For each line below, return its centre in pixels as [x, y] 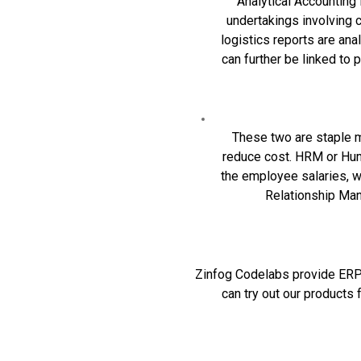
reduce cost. [258, 157]
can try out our [263, 294]
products [329, 294]
